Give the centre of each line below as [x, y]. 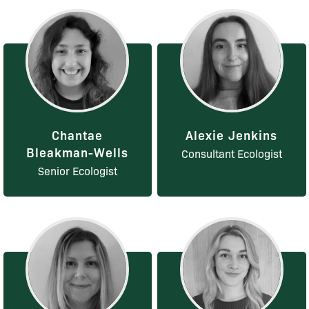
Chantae [78, 135]
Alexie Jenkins [232, 135]
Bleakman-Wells [78, 152]
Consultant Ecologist [231, 154]
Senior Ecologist [77, 171]
